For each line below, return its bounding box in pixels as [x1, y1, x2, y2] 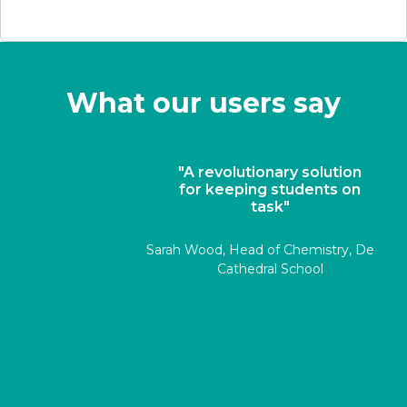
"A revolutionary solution [112, 163, 295, 181]
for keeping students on [113, 180, 294, 198]
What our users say [66, 85, 341, 120]
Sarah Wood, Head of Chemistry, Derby [79, 242, 328, 259]
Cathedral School [150, 261, 257, 278]
